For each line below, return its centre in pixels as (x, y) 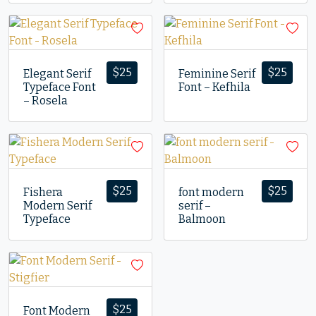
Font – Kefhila (214, 87)
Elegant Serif (57, 74)
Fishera (43, 192)
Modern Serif (57, 206)
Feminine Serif (217, 74)
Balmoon (202, 219)
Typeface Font (60, 87)
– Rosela (45, 101)
